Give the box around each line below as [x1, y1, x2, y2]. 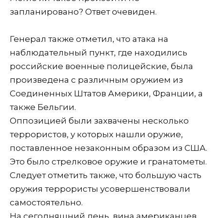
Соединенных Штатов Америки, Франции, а [10, 88, 203, 98]
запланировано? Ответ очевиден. [10, 6, 157, 17]
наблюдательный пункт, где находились [10, 47, 187, 57]
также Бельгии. [10, 102, 76, 112]
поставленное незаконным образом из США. [10, 143, 207, 153]
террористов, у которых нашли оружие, [10, 129, 183, 139]
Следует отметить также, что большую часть [10, 170, 201, 180]
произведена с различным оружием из [10, 74, 183, 85]
